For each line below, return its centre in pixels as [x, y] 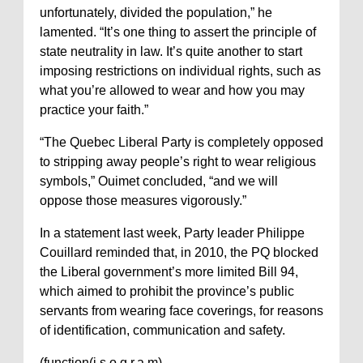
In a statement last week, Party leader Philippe [172, 233]
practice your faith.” [94, 110]
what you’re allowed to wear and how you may [172, 90]
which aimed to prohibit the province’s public [167, 291]
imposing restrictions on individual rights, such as [180, 71]
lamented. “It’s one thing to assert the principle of [178, 32]
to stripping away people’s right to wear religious [178, 162]
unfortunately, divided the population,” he [156, 13]
